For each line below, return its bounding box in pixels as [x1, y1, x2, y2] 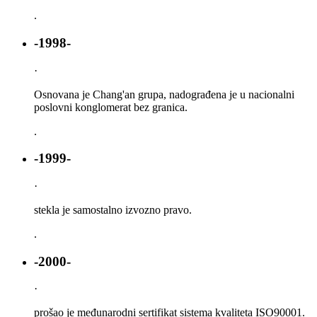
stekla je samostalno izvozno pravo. [34, 204, 192, 217]
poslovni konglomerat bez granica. [34, 100, 188, 113]
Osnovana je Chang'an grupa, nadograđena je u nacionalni [34, 88, 294, 100]
